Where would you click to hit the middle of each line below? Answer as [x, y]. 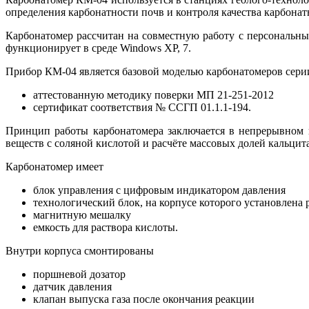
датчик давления [72, 287]
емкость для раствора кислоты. [106, 228]
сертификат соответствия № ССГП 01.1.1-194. [142, 108]
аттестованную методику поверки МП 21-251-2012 [153, 95]
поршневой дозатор [79, 275]
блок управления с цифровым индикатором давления [159, 190]
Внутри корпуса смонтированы [80, 251]
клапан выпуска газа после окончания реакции [144, 299]
